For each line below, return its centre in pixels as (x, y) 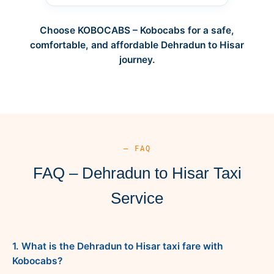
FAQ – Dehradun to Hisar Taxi (137, 173)
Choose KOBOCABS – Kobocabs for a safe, (137, 30)
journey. (137, 59)
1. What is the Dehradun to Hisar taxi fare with (118, 246)
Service (137, 198)
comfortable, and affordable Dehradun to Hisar (137, 45)
